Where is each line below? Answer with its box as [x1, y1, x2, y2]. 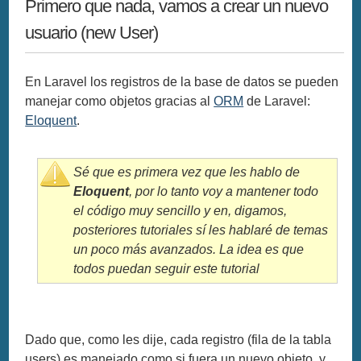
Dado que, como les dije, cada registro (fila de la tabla [25, 332, 332, 346]
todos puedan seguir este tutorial [73, 261, 260, 276]
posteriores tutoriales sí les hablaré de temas [73, 222, 329, 237]
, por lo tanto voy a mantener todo [129, 184, 319, 198]
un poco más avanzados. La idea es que [73, 242, 305, 256]
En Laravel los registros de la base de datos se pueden [25, 74, 339, 89]
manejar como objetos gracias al [25, 93, 214, 108]
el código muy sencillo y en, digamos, [73, 203, 288, 218]
